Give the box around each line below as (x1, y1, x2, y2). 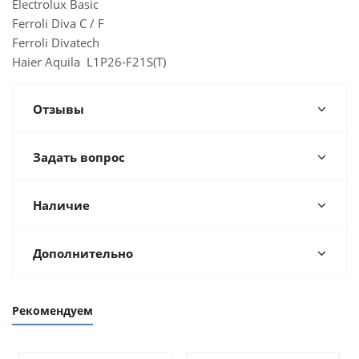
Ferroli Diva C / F (12, 15, 104, 31)
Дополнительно (33, 245, 133, 261)
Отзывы (33, 101, 84, 117)
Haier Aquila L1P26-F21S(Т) (12, 54, 166, 70)
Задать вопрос (33, 149, 125, 165)
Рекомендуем (12, 303, 93, 318)
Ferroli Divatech (12, 34, 99, 50)
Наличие (33, 197, 90, 213)
